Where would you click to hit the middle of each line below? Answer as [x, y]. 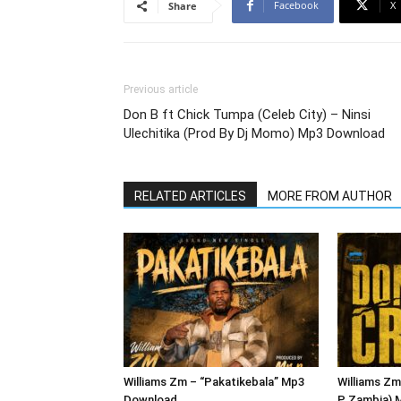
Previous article [161, 90]
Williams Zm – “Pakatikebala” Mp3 [214, 382]
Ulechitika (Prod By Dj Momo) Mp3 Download [254, 133]
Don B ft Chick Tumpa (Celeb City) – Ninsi [247, 115]
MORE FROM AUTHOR [330, 196]
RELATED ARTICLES [190, 196]
